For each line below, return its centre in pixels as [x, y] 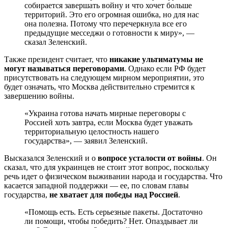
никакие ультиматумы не [156, 59]
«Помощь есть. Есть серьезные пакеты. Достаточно [113, 212]
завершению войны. [40, 96]
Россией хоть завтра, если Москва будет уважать [108, 122]
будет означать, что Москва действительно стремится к [99, 87]
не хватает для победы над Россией [114, 194]
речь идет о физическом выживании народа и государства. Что [113, 176]
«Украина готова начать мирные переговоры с [105, 113]
